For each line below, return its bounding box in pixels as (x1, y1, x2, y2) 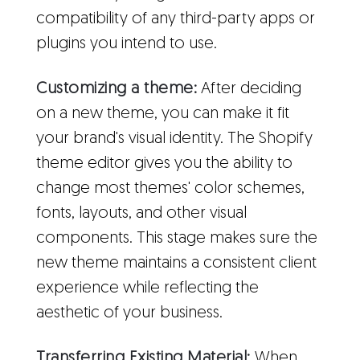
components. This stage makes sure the (36, 230, 317, 247)
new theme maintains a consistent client (36, 255, 317, 272)
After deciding (197, 80, 301, 97)
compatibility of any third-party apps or (36, 10, 315, 27)
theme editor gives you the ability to (36, 155, 292, 172)
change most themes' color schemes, (36, 180, 305, 197)
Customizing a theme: (36, 80, 197, 97)
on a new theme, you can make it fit (36, 105, 289, 122)
